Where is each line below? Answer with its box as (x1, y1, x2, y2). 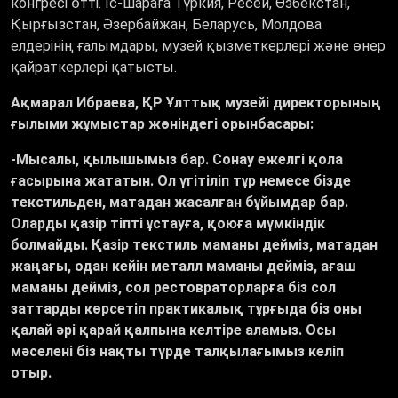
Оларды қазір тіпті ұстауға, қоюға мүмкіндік (11, 215, 325, 233)
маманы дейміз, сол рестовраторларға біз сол (11, 279, 336, 297)
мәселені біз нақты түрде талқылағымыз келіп (11, 343, 344, 361)
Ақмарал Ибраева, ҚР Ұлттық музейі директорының (11, 94, 381, 112)
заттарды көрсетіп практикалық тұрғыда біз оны (11, 300, 362, 318)
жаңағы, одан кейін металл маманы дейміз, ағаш (11, 258, 356, 275)
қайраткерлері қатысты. (11, 59, 177, 76)
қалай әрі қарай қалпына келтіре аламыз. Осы (11, 322, 336, 339)
